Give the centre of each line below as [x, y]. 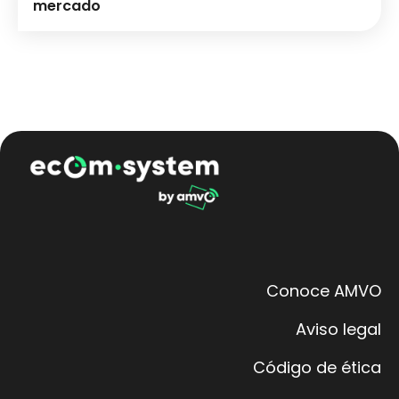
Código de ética [317, 368]
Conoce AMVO [324, 291]
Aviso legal [338, 330]
